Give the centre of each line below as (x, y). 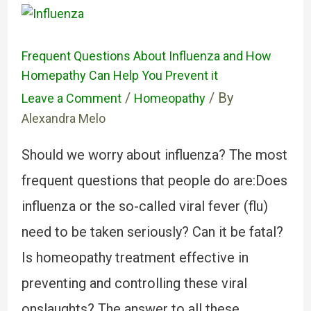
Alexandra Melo (63, 118)
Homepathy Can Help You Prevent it (119, 75)
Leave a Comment (71, 98)
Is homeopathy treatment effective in (135, 258)
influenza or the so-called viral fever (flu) (144, 206)
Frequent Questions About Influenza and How (146, 56)
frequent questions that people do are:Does (154, 180)
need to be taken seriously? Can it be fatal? (152, 232)
